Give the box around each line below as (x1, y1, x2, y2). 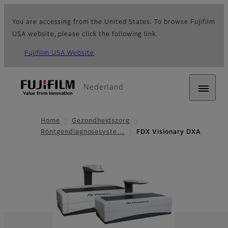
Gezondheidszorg (71, 118, 130, 124)
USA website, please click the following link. (12, 32, 158, 38)
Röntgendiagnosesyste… (41, 129, 125, 136)
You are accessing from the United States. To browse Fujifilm (12, 19, 215, 25)
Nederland (83, 84, 124, 91)
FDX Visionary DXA (136, 129, 201, 136)
